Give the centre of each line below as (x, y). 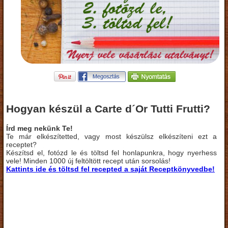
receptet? (21, 144)
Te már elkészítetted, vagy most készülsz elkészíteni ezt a (111, 136)
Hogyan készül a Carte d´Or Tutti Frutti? (108, 109)
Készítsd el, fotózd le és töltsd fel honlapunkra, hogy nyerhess (111, 152)
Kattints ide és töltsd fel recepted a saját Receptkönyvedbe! (110, 169)
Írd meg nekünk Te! (39, 128)
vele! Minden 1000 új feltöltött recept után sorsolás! (88, 161)
